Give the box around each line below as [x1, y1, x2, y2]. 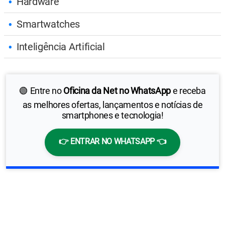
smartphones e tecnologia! [61, 109, 164, 121]
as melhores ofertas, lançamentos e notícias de [22, 99, 203, 110]
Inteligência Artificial [17, 40, 105, 53]
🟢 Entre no [19, 85, 64, 96]
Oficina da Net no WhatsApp [63, 85, 171, 96]
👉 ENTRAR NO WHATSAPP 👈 [58, 136, 167, 146]
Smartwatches [17, 18, 80, 30]
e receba [170, 85, 206, 96]
